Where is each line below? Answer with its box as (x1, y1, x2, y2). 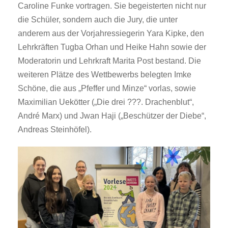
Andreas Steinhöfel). (18, 125, 92, 134)
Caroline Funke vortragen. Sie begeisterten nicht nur (18, 2, 206, 11)
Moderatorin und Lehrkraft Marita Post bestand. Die (18, 56, 201, 66)
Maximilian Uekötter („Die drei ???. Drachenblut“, (18, 98, 194, 107)
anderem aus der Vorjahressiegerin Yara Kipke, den (18, 29, 204, 38)
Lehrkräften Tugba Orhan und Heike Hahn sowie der (18, 43, 206, 52)
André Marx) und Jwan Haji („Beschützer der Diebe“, (18, 111, 206, 121)
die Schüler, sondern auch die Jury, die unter (18, 15, 178, 24)
